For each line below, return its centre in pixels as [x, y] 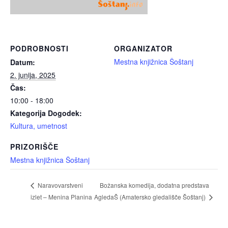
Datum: [23, 62]
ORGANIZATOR [143, 48]
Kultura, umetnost [39, 126]
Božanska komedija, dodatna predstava [155, 185]
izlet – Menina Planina [61, 197]
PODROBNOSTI [39, 48]
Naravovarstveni [60, 185]
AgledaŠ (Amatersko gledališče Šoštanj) [151, 197]
